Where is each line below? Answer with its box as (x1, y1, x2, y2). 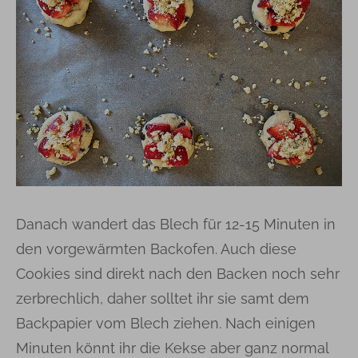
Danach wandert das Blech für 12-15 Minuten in (16, 215, 336, 233)
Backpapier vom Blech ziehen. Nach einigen (16, 314, 316, 332)
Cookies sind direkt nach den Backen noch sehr (16, 265, 340, 282)
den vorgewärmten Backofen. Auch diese (16, 240, 296, 257)
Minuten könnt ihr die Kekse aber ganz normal (16, 339, 328, 356)
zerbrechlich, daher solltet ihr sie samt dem (16, 289, 309, 307)
